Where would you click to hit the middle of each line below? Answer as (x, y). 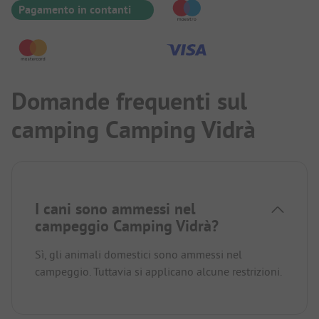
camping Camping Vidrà (134, 130)
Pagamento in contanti (75, 10)
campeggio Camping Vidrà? (127, 226)
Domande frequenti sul (129, 101)
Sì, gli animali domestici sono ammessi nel (138, 255)
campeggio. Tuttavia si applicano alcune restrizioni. (158, 272)
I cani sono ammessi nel (115, 209)
